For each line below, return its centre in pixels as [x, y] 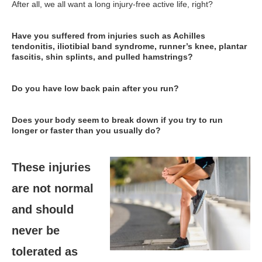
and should [43, 209]
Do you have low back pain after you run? [95, 88]
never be [36, 230]
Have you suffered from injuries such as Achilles [108, 36]
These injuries [51, 167]
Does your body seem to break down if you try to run [117, 120]
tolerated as [45, 251]
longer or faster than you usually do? [86, 130]
